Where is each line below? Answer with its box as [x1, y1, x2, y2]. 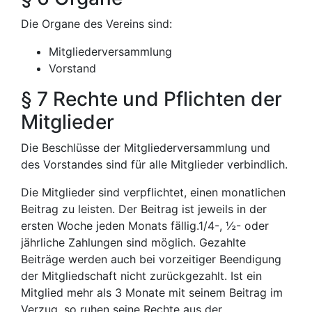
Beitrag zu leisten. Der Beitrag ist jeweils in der [21, 202, 267, 216]
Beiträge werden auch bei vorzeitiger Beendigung [21, 252, 281, 266]
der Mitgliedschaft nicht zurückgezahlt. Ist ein [21, 269, 262, 283]
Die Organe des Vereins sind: [21, 17, 172, 31]
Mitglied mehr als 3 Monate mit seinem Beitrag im [21, 286, 283, 299]
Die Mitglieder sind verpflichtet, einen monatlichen [21, 185, 286, 199]
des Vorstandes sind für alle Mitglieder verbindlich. [21, 157, 288, 171]
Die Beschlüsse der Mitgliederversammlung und [21, 141, 270, 155]
